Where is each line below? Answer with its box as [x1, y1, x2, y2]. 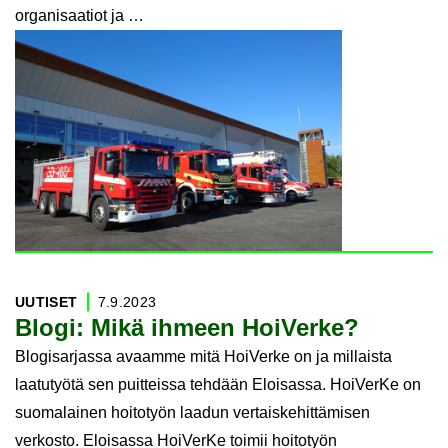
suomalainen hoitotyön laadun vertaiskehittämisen [15, 404, 370, 422]
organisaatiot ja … [15, 7, 144, 25]
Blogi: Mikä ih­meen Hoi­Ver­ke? [15, 314, 359, 342]
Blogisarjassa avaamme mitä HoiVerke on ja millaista [15, 348, 392, 366]
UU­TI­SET [15, 294, 78, 311]
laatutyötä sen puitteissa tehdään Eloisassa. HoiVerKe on [15, 376, 421, 394]
